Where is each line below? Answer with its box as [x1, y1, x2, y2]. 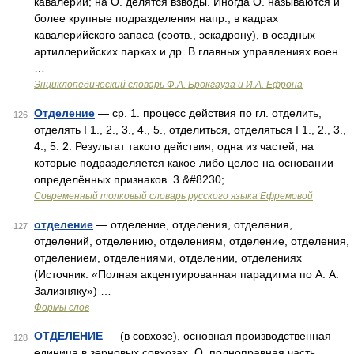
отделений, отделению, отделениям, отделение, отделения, [34, 235, 349, 247]
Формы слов [34, 302, 89, 313]
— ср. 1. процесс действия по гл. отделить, [95, 107, 322, 119]
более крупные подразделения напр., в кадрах [34, 12, 278, 24]
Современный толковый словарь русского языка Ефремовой [34, 190, 313, 201]
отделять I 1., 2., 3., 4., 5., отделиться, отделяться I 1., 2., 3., [34, 123, 346, 136]
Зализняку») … [34, 284, 111, 297]
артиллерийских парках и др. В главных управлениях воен [34, 45, 338, 58]
